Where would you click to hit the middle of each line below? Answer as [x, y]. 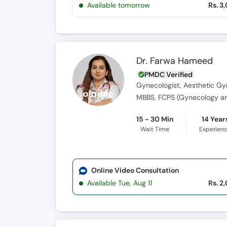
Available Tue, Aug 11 [120, 183]
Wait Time [155, 129]
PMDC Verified [169, 74]
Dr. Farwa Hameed [175, 61]
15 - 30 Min [155, 119]
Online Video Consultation [135, 170]
